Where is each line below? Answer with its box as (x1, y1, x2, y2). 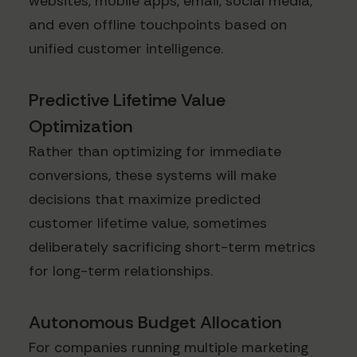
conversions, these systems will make (29, 165, 277, 185)
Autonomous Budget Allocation (29, 310, 282, 334)
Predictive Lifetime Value (29, 88, 226, 112)
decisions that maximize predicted (29, 189, 261, 209)
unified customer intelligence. (29, 38, 223, 58)
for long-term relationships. (29, 261, 213, 280)
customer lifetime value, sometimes (29, 213, 267, 233)
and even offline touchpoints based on (29, 14, 287, 34)
